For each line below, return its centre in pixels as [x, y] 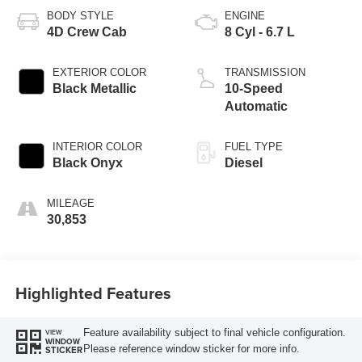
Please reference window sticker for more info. [191, 349]
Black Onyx [87, 162]
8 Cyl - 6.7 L [260, 32]
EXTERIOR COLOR [99, 72]
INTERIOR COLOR [97, 146]
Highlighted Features [93, 293]
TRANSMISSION [265, 72]
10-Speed [254, 88]
